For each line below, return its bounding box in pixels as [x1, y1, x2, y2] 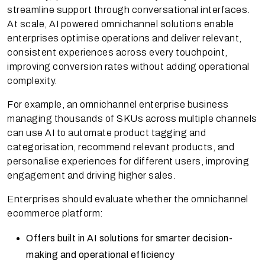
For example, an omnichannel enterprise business [7, 99, 229, 109]
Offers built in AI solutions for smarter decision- [26, 232, 232, 243]
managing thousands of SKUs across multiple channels [7, 113, 257, 124]
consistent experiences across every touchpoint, [7, 47, 228, 57]
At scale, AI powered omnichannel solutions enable [7, 18, 234, 29]
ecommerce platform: [7, 208, 104, 218]
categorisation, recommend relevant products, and [7, 141, 234, 152]
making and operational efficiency [26, 249, 177, 260]
